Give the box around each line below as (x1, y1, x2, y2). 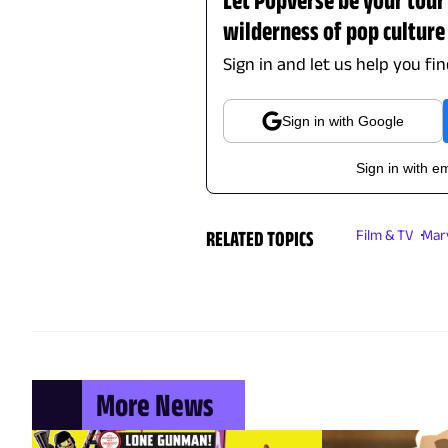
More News (96, 385, 213, 423)
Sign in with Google (281, 112, 404, 129)
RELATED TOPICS (205, 225, 314, 250)
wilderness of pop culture (222, 15, 445, 45)
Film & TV (355, 225, 414, 243)
